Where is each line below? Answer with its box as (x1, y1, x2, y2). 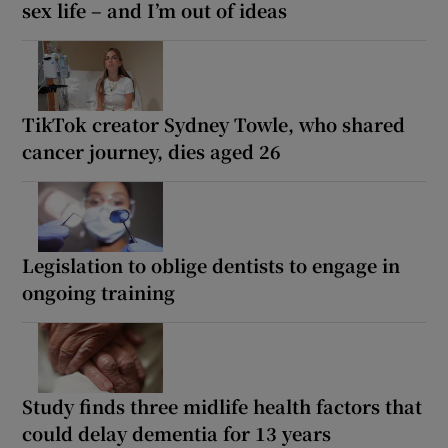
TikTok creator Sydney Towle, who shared (22, 110, 406, 137)
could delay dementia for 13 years (22, 419, 332, 446)
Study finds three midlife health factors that (22, 392, 423, 419)
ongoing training (22, 278, 176, 305)
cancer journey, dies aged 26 (22, 137, 282, 164)
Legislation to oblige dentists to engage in (22, 251, 401, 278)
